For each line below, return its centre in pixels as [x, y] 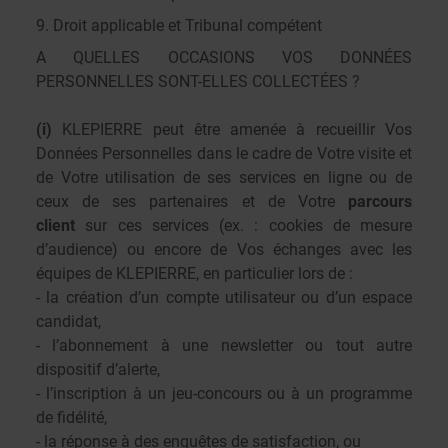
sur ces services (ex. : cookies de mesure [243, 225]
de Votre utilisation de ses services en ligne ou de [224, 177]
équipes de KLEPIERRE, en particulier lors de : [194, 273]
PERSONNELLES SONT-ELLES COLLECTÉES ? [198, 81]
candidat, [68, 321]
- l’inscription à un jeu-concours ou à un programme [224, 393]
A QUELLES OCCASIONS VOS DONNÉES [224, 57]
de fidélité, [71, 417]
